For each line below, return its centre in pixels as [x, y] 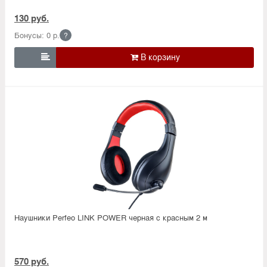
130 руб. [32, 18]
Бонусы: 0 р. [37, 35]
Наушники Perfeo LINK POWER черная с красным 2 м [111, 217]
